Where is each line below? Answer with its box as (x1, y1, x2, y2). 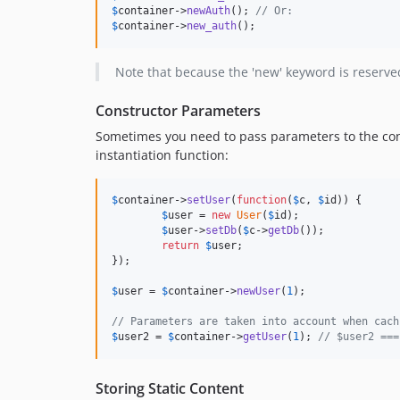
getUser (243, 330, 287, 344)
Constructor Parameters (96, 101, 261, 121)
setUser (187, 194, 230, 207)
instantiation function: (96, 146, 229, 164)
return (162, 239, 199, 253)
